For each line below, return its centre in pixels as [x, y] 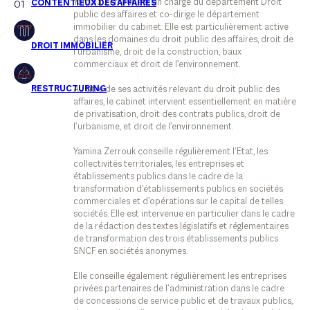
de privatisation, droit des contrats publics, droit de [176, 115]
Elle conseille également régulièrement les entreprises [180, 277]
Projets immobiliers [65, 40]
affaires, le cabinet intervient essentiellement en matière [184, 102]
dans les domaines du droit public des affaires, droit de [183, 40]
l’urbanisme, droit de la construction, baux [157, 53]
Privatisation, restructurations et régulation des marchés [145, 16]
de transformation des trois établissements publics [175, 239]
